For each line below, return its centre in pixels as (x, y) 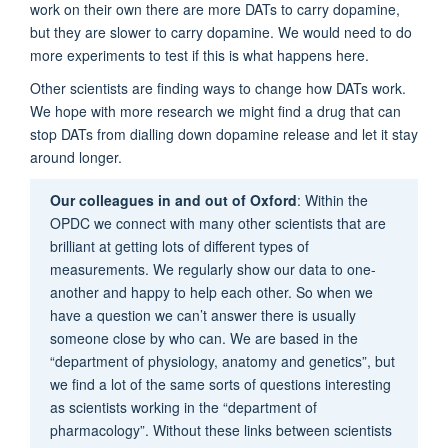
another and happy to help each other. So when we (211, 292)
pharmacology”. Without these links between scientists (220, 430)
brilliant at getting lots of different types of (179, 246)
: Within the (332, 200)
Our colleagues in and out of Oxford (173, 200)
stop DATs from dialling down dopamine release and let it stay (224, 134)
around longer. (78, 157)
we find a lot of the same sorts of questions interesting (220, 384)
